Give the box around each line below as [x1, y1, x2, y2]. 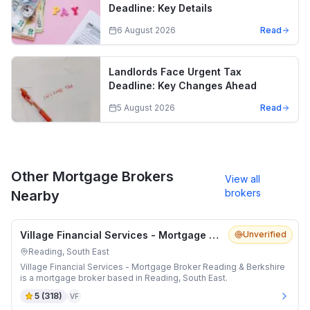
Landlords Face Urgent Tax [109, 66, 241, 77]
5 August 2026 [117, 102, 175, 113]
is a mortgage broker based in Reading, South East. [20, 273, 228, 283]
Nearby [11, 188, 60, 204]
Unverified [243, 229, 286, 239]
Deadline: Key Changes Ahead [109, 80, 257, 91]
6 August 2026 [117, 25, 176, 35]
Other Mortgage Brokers [11, 168, 174, 185]
